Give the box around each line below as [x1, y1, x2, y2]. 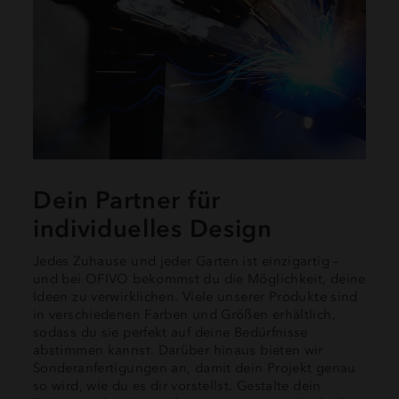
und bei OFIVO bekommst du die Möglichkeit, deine [33, 270, 366, 287]
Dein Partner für [33, 184, 221, 215]
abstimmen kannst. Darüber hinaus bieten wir [33, 341, 323, 358]
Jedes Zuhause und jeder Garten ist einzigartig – [33, 252, 339, 269]
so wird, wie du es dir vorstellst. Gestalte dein [33, 377, 322, 394]
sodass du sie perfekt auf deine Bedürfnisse [33, 323, 308, 340]
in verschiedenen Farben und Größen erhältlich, [33, 305, 336, 322]
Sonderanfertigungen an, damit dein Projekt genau [33, 359, 356, 376]
